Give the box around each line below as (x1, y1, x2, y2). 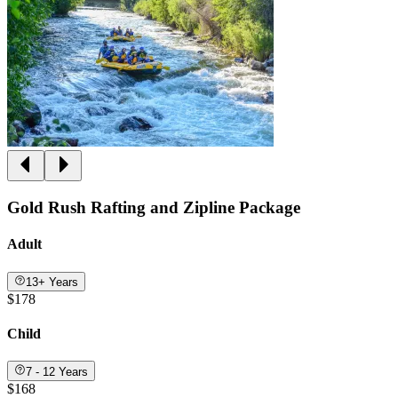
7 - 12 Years (26, 364, 89, 378)
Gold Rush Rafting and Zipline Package (7, 198, 300, 217)
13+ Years (26, 275, 79, 289)
